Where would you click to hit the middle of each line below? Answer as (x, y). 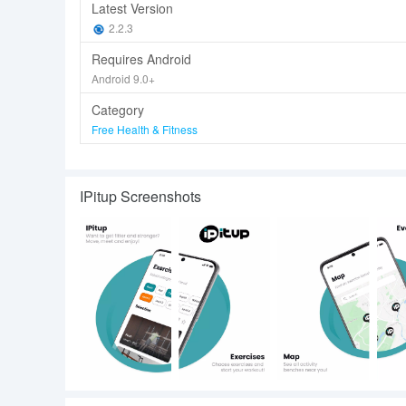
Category (118, 110)
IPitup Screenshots (140, 196)
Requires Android (141, 59)
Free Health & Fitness (145, 129)
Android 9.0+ (123, 78)
